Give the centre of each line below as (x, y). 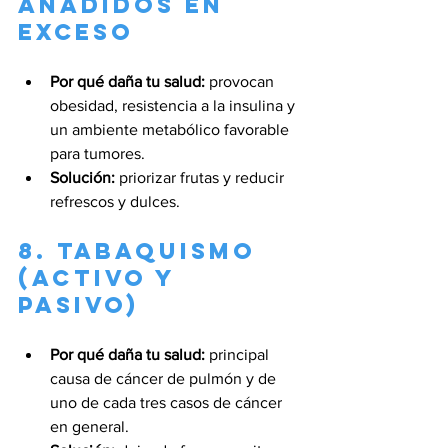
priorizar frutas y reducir (201, 177)
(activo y (101, 277)
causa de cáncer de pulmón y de (165, 378)
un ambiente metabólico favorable (171, 129)
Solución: (82, 177)
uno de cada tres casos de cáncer (168, 402)
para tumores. (97, 153)
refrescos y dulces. (115, 201)
